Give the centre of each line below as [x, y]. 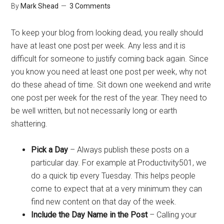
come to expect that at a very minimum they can [117, 189]
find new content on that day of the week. [104, 202]
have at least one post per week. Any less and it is [98, 46]
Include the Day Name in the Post [89, 215]
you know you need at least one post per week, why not [109, 72]
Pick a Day [50, 150]
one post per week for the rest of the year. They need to [109, 98]
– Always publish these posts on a [129, 150]
